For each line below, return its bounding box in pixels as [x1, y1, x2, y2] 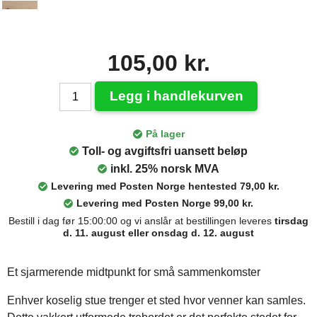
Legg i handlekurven [109, 88, 243, 103]
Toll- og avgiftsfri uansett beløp [82, 145, 248, 157]
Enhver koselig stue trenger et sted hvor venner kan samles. [7, 294, 306, 306]
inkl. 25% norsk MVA [110, 163, 219, 175]
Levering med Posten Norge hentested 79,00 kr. [50, 180, 279, 192]
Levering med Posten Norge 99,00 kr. [76, 197, 253, 209]
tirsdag [275, 215, 309, 226]
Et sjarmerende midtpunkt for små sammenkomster [7, 266, 260, 278]
